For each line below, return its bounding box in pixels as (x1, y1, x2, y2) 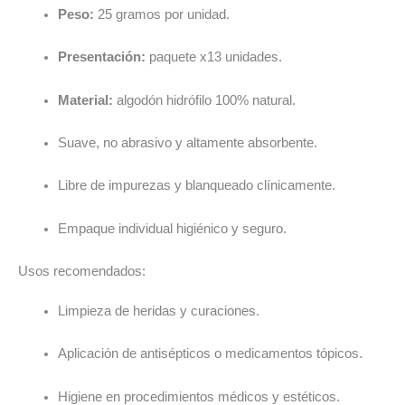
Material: (57, 92, 113, 108)
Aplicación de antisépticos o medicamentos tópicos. (57, 346, 363, 362)
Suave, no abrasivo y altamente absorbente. (57, 135, 317, 150)
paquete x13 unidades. (145, 50, 282, 65)
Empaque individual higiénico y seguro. (57, 221, 287, 236)
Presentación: (57, 50, 146, 65)
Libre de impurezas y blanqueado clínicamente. (57, 178, 335, 193)
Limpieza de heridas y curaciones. (57, 303, 259, 318)
